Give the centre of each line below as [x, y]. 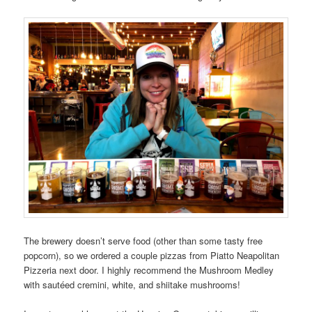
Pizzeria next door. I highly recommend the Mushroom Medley [149, 270]
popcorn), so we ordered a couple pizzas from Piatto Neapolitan [152, 255]
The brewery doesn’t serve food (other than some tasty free [143, 240]
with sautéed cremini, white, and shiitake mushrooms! [132, 284]
